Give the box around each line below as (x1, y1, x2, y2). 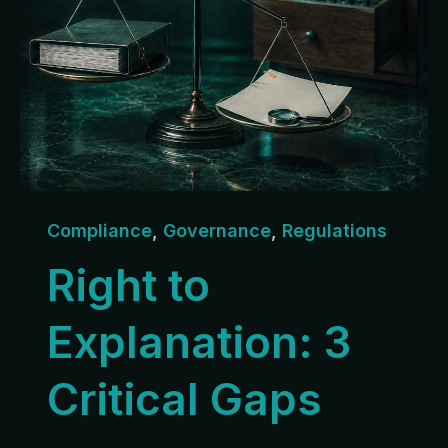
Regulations (282, 219, 387, 241)
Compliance (47, 219, 152, 241)
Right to (47, 258, 210, 313)
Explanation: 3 (47, 315, 351, 370)
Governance (163, 219, 271, 241)
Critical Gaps (47, 372, 321, 427)
